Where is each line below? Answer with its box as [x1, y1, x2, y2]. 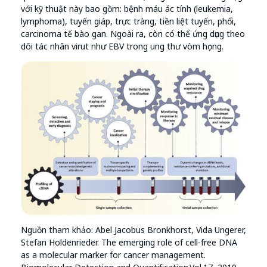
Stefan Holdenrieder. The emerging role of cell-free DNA [21, 237, 237, 249]
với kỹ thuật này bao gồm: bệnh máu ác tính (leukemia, [21, 2, 233, 14]
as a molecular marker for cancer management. [21, 249, 206, 261]
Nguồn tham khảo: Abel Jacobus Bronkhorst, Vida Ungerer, [21, 224, 246, 236]
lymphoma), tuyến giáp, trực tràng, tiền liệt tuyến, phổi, [21, 15, 236, 27]
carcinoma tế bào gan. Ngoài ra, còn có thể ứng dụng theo [21, 27, 245, 39]
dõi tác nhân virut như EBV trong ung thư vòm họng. [21, 40, 223, 52]
